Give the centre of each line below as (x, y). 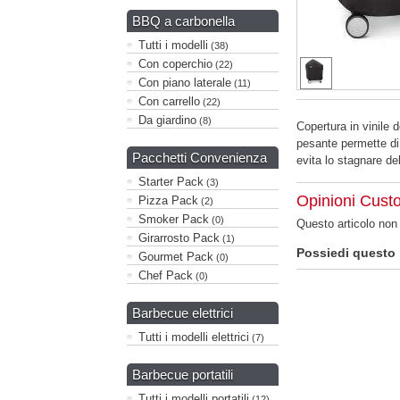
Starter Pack (171, 182)
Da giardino (167, 120)
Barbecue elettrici (183, 313)
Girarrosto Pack (179, 238)
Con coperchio (175, 64)
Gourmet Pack (176, 257)
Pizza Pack (168, 200)
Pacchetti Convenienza (200, 158)
